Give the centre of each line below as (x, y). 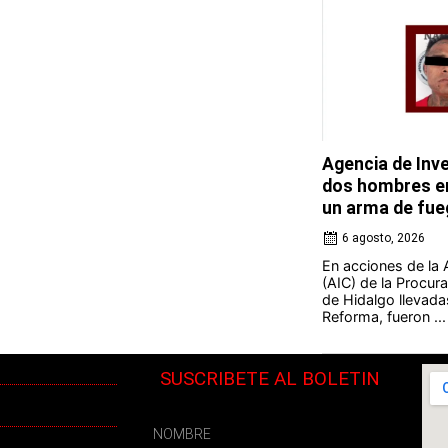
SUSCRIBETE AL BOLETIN (269, 378)
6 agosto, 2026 (383, 238)
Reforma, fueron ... (383, 316)
